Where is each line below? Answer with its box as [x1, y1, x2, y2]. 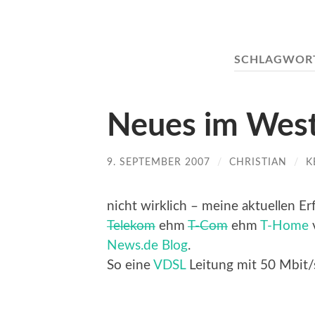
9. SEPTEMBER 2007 [107, 156, 210, 167]
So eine [107, 259, 153, 273]
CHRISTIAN [229, 156, 287, 167]
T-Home [260, 219, 309, 233]
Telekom [107, 219, 155, 233]
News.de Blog [107, 239, 188, 253]
